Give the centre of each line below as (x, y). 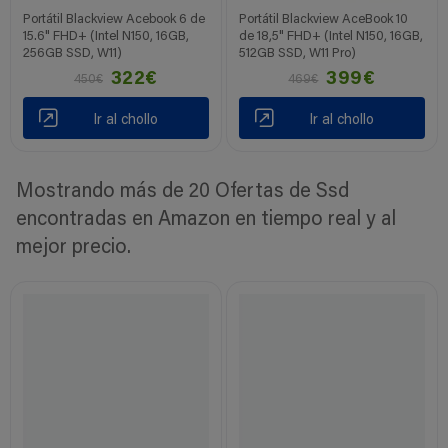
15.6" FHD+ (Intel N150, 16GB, (106, 37)
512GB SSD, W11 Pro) (298, 54)
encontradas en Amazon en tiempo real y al (206, 220)
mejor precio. (73, 248)
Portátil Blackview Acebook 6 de (114, 20)
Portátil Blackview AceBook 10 (324, 20)
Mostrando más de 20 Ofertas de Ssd (182, 192)
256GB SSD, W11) (73, 54)
